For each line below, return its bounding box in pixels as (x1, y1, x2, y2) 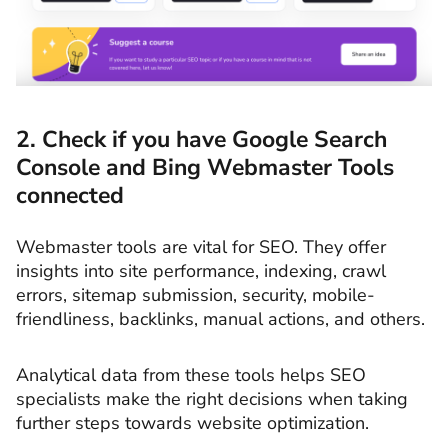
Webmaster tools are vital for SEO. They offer (16, 235, 386, 260)
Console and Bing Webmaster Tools (16, 152, 394, 184)
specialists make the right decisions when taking (16, 386, 408, 411)
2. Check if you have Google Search (16, 124, 387, 156)
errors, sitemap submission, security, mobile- (16, 283, 375, 308)
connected (16, 180, 124, 212)
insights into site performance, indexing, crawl (16, 259, 386, 284)
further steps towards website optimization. (16, 410, 369, 435)
